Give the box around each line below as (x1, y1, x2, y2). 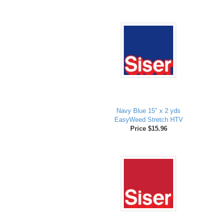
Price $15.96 (130, 125, 167, 133)
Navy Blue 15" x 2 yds (116, 107, 181, 115)
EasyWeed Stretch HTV (114, 116, 183, 124)
